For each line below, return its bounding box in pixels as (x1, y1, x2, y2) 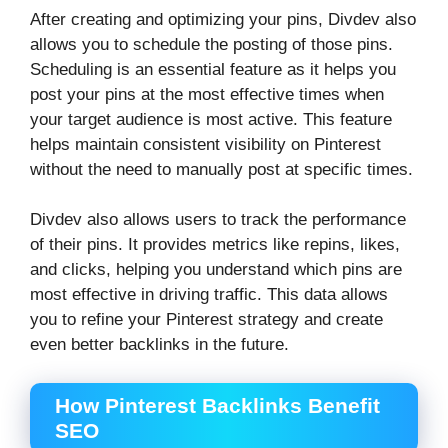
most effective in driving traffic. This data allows (30, 285, 388, 305)
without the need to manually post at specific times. (30, 159, 413, 179)
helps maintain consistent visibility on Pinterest (30, 134, 381, 154)
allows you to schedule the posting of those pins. (30, 34, 393, 54)
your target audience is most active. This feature (30, 109, 392, 129)
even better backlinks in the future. (30, 335, 289, 355)
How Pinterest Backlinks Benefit (55, 393, 380, 417)
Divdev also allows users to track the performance (30, 210, 406, 230)
